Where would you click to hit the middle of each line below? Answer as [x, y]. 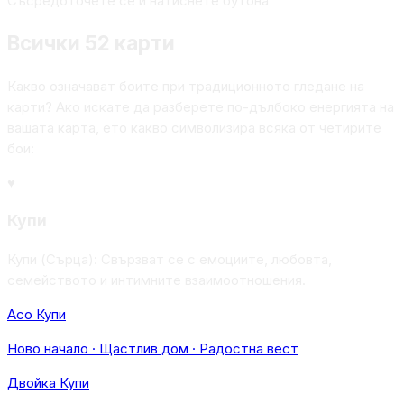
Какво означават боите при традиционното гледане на [186, 86]
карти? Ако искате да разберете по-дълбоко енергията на [201, 106]
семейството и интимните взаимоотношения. [156, 280]
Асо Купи [37, 314]
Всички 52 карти [91, 42]
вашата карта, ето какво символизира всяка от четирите [194, 127]
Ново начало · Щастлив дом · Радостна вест [153, 348]
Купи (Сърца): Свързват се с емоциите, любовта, [170, 259]
